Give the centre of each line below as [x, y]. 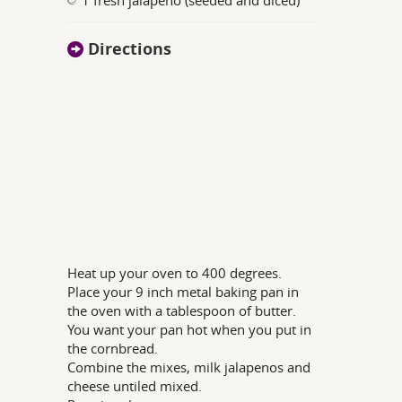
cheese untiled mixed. [135, 385]
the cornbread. [113, 348]
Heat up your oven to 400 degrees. [175, 272]
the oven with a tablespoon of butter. [182, 310]
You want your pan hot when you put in [190, 329]
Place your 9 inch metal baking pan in [184, 291]
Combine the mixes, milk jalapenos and [189, 367]
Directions [128, 48]
